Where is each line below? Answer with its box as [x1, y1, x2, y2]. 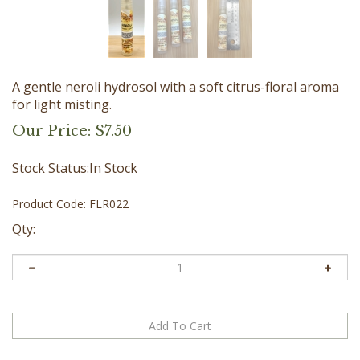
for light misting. [12, 95, 112, 113]
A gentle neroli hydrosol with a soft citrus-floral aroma [12, 77, 339, 96]
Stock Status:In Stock [12, 158, 137, 177]
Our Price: [12, 121, 91, 140]
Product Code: [12, 195, 86, 211]
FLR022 [89, 195, 129, 211]
